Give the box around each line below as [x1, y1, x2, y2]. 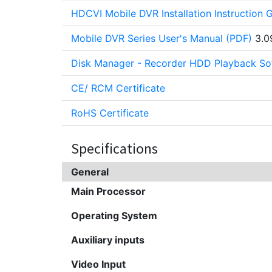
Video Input [71, 257, 126, 270]
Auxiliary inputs [71, 233, 144, 246]
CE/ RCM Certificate [71, 81, 165, 94]
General [71, 165, 109, 178]
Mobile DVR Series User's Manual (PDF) [71, 32, 252, 44]
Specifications [71, 138, 158, 158]
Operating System [71, 209, 157, 222]
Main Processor [71, 185, 146, 197]
